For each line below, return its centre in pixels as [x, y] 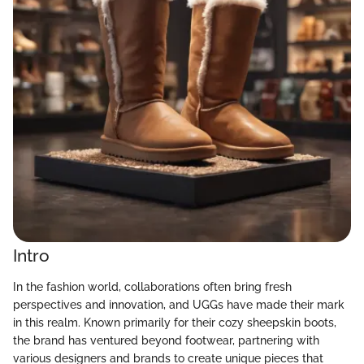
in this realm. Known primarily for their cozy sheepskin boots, [175, 322]
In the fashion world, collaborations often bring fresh [152, 286]
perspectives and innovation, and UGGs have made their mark [179, 304]
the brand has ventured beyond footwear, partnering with [166, 340]
